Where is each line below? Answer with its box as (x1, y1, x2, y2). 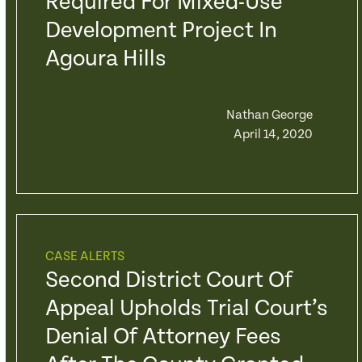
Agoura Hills (44, 46, 166, 72)
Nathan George (225, 107, 313, 123)
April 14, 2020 (233, 127, 313, 142)
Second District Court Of (44, 267, 293, 293)
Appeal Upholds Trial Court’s (44, 296, 328, 322)
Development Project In (44, 18, 277, 44)
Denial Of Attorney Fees (44, 324, 281, 350)
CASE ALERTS (44, 249, 124, 264)
